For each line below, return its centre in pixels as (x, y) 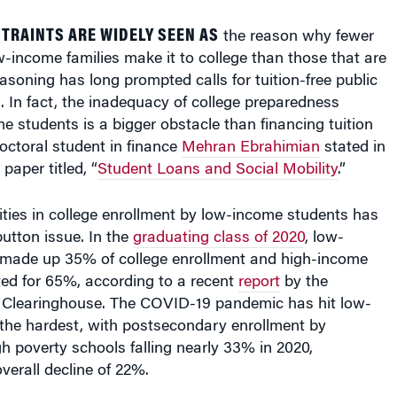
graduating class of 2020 (218, 223)
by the (304, 268)
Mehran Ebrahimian (250, 133)
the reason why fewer (296, 22)
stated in (352, 133)
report (259, 268)
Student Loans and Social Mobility (217, 155)
